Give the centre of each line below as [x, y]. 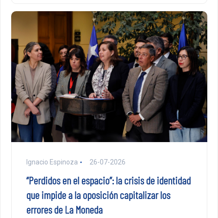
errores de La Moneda [64, 209]
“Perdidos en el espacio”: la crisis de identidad [108, 180]
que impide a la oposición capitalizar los [98, 194]
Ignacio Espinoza [52, 162]
